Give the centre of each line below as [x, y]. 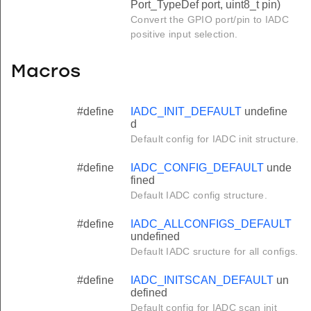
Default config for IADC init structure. [215, 138]
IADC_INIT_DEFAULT [186, 111]
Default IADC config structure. [199, 195]
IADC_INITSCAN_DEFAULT [202, 280]
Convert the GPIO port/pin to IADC [210, 19]
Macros [46, 73]
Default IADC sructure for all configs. [215, 251]
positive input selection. [184, 34]
